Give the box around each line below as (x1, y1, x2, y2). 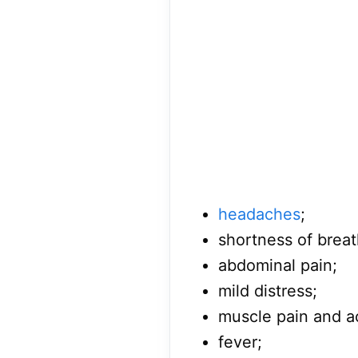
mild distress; (218, 281, 317, 301)
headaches (218, 205, 300, 225)
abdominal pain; (218, 256, 337, 276)
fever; (218, 332, 262, 352)
